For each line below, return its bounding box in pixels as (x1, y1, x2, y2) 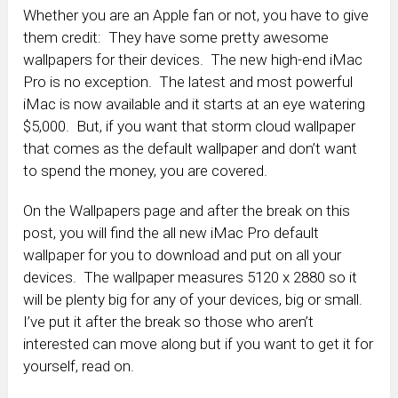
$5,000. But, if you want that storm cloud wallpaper (23, 117, 356, 136)
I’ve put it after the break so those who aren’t (23, 313, 314, 331)
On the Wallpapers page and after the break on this (23, 202, 351, 220)
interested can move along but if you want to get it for (23, 335, 374, 354)
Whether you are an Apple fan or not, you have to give (23, 6, 370, 25)
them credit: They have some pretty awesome (23, 28, 330, 47)
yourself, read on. (23, 357, 135, 376)
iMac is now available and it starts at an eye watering (23, 95, 366, 114)
